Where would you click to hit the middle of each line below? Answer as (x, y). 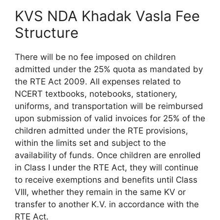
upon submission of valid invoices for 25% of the (110, 118)
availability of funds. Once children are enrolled (108, 155)
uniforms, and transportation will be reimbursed (109, 106)
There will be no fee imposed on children (95, 57)
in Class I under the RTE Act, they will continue (107, 167)
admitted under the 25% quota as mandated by (109, 69)
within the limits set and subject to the (90, 143)
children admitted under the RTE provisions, (101, 130)
